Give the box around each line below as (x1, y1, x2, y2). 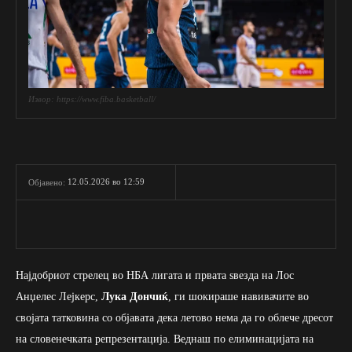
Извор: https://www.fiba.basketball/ (28, 93, 156, 104)
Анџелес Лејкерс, (16, 290, 101, 302)
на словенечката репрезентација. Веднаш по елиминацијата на (16, 332, 313, 345)
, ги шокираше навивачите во (168, 290, 309, 302)
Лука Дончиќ (101, 290, 168, 302)
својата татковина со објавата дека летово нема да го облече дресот (16, 311, 333, 324)
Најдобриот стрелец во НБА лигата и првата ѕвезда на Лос (16, 269, 294, 281)
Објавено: (28, 177, 65, 187)
